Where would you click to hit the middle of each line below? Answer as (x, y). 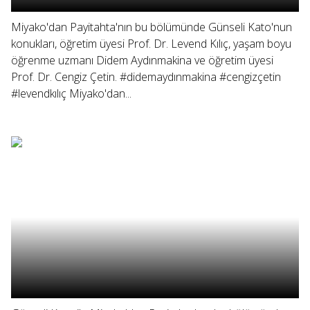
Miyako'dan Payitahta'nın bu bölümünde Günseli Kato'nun (152, 27)
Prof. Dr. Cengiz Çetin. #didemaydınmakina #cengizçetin (146, 77)
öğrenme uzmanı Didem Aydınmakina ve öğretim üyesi (142, 60)
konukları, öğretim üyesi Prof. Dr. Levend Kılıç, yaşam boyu (151, 44)
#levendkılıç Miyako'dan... (71, 93)
